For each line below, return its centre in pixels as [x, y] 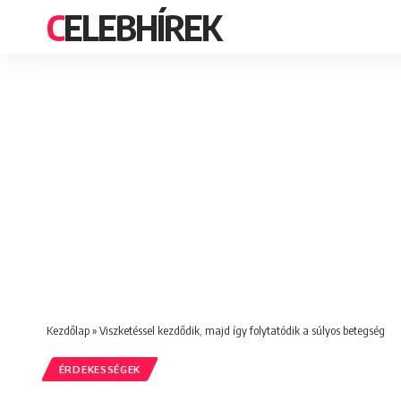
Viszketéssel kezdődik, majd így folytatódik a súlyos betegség [242, 330]
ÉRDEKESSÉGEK [100, 370]
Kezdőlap [68, 330]
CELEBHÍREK [142, 27]
